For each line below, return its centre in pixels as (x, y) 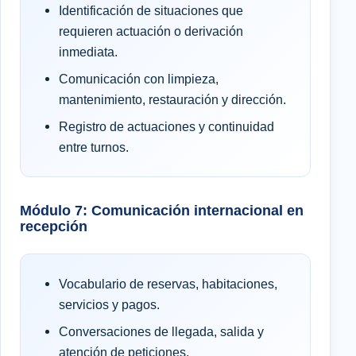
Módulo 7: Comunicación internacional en (162, 210)
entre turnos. (94, 147)
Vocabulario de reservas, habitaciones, (168, 283)
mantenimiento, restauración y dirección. (172, 99)
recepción (54, 226)
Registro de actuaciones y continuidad (166, 126)
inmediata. (88, 51)
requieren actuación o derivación (151, 31)
